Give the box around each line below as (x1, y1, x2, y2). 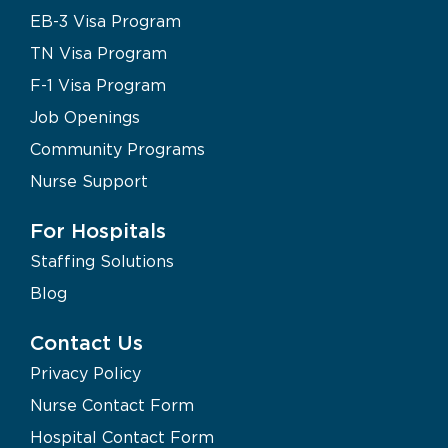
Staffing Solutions (30, 251, 174, 270)
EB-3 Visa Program (30, 11, 181, 30)
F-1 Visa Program (30, 75, 166, 94)
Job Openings (30, 107, 140, 126)
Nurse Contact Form (30, 395, 194, 414)
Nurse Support (30, 171, 148, 190)
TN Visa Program (30, 43, 167, 62)
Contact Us (30, 333, 143, 354)
